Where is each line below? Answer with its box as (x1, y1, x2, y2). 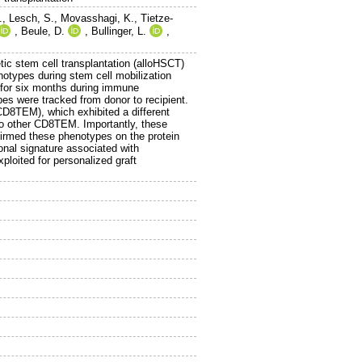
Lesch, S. (9, 12, 55, 25)
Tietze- (141, 12, 174, 25)
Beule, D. (21, 25, 65, 38)
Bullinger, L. (91, 25, 147, 38)
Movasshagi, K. (61, 12, 135, 25)
